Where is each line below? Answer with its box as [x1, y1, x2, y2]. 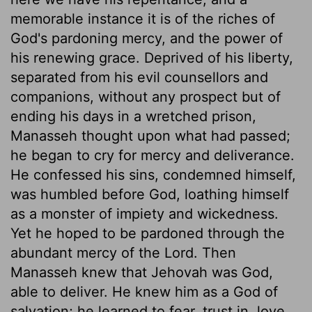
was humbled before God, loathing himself [10, 185, 289, 203]
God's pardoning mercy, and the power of [10, 29, 283, 47]
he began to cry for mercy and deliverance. [10, 146, 295, 164]
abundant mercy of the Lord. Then [10, 244, 236, 261]
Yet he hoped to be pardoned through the [10, 224, 285, 242]
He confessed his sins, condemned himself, [10, 166, 296, 183]
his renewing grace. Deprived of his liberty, [10, 49, 293, 66]
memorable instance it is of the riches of [10, 10, 275, 27]
